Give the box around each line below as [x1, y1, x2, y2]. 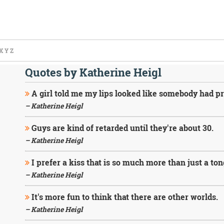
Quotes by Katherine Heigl [24, 65, 161, 79]
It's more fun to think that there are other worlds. [29, 191, 218, 202]
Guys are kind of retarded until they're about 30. [29, 122, 213, 133]
